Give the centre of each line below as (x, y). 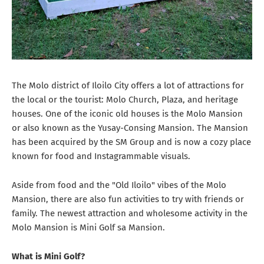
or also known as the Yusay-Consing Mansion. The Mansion (130, 128)
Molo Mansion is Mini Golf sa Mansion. (88, 227)
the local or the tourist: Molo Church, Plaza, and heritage (125, 99)
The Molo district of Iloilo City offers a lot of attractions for (128, 85)
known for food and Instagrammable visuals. (102, 156)
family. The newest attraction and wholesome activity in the (130, 213)
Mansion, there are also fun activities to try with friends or (128, 199)
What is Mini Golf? (48, 256)
